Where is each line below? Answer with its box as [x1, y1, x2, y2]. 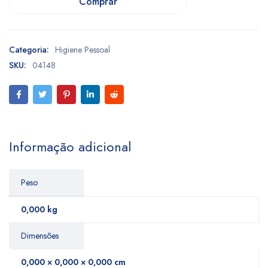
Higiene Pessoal [55, 44, 110, 56]
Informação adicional [9, 137, 131, 156]
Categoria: [9, 44, 49, 56]
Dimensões [21, 230, 59, 242]
